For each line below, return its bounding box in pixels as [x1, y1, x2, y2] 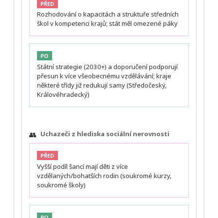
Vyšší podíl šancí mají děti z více [37, 162, 128, 171]
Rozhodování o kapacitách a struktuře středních [37, 10, 179, 19]
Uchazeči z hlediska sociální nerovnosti [40, 129, 169, 139]
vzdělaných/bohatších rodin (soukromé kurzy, [37, 171, 172, 181]
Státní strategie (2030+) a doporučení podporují [37, 62, 178, 71]
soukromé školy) [37, 181, 86, 190]
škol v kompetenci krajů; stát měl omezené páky [37, 19, 178, 28]
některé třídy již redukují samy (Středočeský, [37, 80, 167, 90]
